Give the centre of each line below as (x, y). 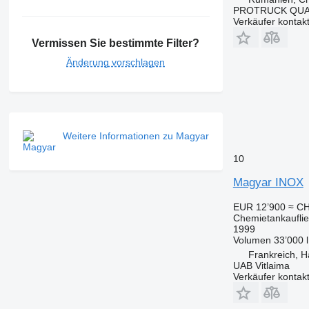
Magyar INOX (268, 182)
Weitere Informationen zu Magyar (136, 136)
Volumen (252, 240)
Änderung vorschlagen (116, 62)
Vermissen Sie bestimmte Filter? (116, 43)
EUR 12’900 (259, 207)
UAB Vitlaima (261, 265)
